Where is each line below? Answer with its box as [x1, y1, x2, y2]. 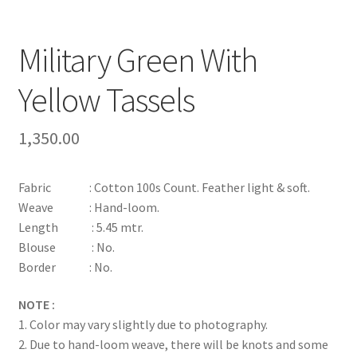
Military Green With [18, 38, 257, 80]
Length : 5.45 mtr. [18, 218, 143, 235]
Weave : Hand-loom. [18, 198, 159, 215]
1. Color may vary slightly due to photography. [18, 316, 268, 333]
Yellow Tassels [18, 78, 194, 120]
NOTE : [18, 296, 55, 313]
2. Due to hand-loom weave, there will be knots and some [18, 336, 328, 353]
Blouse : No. [18, 238, 115, 255]
